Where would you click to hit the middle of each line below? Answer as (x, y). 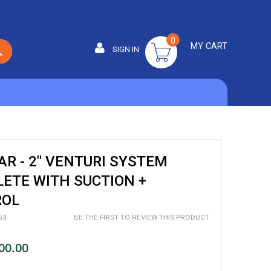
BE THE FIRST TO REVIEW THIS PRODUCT (142, 217)
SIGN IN (125, 49)
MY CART (209, 46)
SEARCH (18, 51)
